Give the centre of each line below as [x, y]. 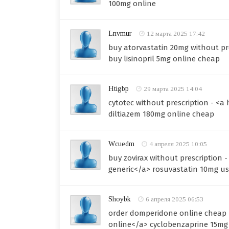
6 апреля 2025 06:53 [175, 199]
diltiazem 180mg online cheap [161, 114]
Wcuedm [121, 144]
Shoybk [120, 199]
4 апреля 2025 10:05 [178, 144]
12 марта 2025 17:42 [176, 33]
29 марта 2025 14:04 [173, 89]
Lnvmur [120, 33]
